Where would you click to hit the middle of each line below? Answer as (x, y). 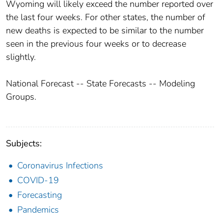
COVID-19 (38, 180)
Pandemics (38, 209)
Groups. (21, 96)
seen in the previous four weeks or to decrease (96, 43)
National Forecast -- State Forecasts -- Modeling (100, 83)
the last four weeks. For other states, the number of (106, 17)
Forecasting (40, 195)
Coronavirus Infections (60, 165)
